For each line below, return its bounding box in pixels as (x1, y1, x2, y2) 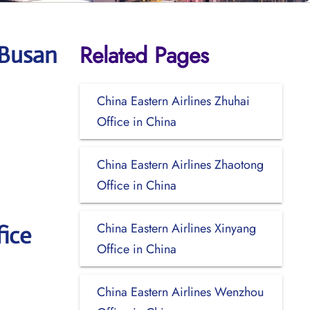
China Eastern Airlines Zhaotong (96, 155, 264, 174)
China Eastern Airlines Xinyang (96, 219, 256, 237)
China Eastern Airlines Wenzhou (96, 282, 264, 301)
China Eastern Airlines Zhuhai (96, 91, 250, 110)
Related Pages (79, 39, 209, 71)
